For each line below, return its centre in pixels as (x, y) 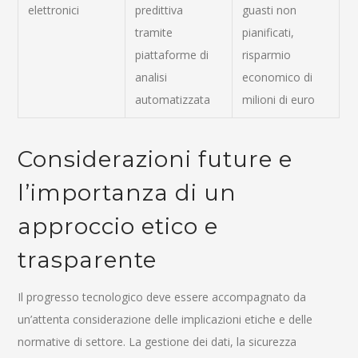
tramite (154, 32)
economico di (278, 77)
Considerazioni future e (155, 159)
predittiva (159, 10)
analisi (151, 77)
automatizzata (173, 99)
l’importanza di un (127, 193)
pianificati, (268, 32)
